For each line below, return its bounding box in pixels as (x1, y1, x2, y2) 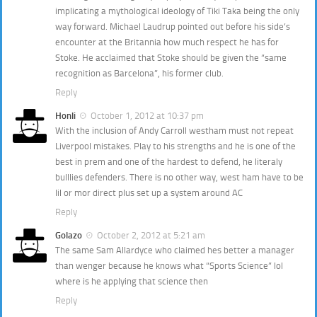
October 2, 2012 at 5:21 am (97, 230, 205, 241)
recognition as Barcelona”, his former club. (55, 67, 224, 79)
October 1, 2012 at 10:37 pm (91, 110, 204, 121)
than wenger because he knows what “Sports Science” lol (55, 260, 283, 272)
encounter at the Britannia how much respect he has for (55, 36, 279, 47)
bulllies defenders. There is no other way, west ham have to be (55, 172, 304, 183)
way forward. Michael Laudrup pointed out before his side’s (55, 21, 290, 32)
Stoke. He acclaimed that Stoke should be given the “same (55, 52, 287, 63)
